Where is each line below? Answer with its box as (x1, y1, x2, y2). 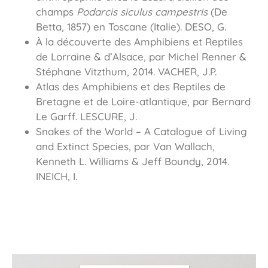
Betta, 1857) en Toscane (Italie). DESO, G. (36, 20, 226, 33)
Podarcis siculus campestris (77, 5, 208, 19)
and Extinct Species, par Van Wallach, (36, 140, 215, 153)
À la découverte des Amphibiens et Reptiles (36, 35, 243, 48)
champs (36, 5, 77, 19)
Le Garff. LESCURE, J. (36, 110, 137, 123)
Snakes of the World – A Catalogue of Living (36, 125, 247, 138)
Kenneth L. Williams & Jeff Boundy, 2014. (36, 155, 229, 168)
